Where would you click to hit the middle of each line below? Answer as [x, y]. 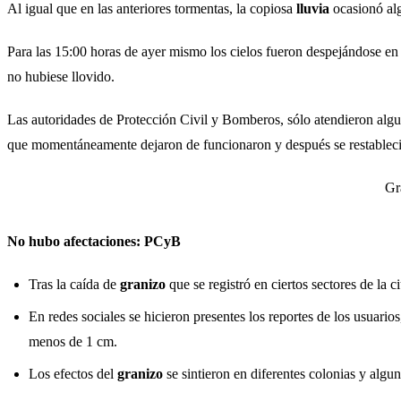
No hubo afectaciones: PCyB [94, 242]
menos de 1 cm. [73, 342]
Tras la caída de [74, 285]
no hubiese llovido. [61, 77]
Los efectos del [73, 374]
